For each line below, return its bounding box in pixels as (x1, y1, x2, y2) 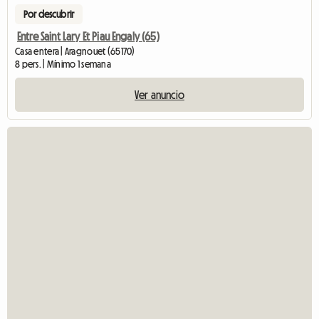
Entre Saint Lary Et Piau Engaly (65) (17, 30, 159, 42)
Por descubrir (23, 9, 75, 19)
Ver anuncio (135, 88, 184, 100)
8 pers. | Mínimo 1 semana (15, 58, 111, 69)
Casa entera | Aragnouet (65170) (15, 46, 135, 56)
